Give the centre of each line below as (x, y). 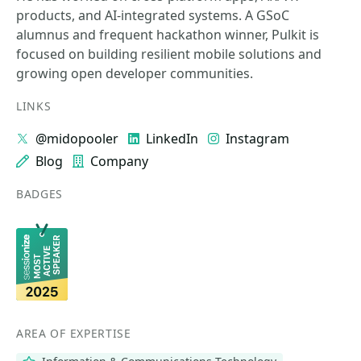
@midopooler (77, 139)
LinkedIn (172, 139)
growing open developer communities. (135, 73)
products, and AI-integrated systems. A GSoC (153, 15)
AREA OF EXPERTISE (74, 333)
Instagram (257, 139)
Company (119, 161)
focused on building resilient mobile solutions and (169, 54)
